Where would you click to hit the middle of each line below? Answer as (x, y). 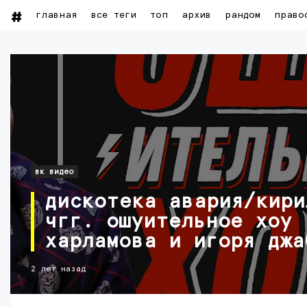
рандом (243, 15)
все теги (114, 15)
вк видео (54, 172)
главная (57, 15)
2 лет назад (59, 269)
